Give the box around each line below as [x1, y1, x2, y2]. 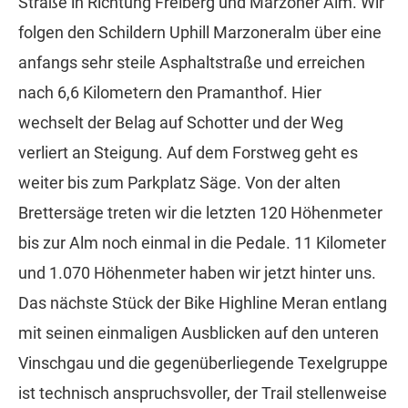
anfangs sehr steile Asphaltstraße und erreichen [18, 53, 365, 73]
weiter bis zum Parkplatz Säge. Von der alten [18, 173, 341, 193]
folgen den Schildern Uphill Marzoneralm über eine [18, 23, 382, 43]
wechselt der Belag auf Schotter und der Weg [18, 113, 343, 133]
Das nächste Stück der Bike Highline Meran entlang [18, 293, 387, 313]
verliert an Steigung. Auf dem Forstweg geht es [18, 143, 358, 163]
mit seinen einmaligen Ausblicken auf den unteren [18, 323, 379, 343]
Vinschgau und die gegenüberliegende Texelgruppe [18, 353, 388, 373]
